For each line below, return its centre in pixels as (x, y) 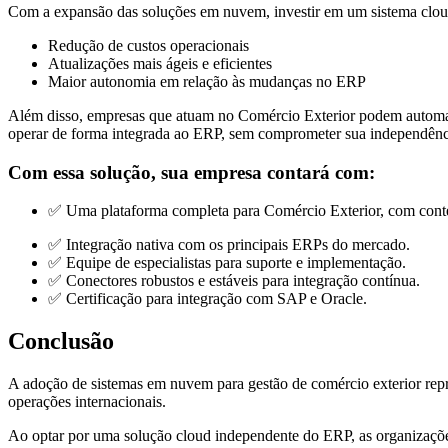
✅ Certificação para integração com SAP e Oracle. (207, 299)
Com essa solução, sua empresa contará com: (191, 172)
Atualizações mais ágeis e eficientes (160, 63)
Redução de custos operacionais (148, 45)
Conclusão (61, 341)
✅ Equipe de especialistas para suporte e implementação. (227, 263)
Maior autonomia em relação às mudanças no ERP (207, 81)
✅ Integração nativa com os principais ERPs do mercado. (229, 245)
